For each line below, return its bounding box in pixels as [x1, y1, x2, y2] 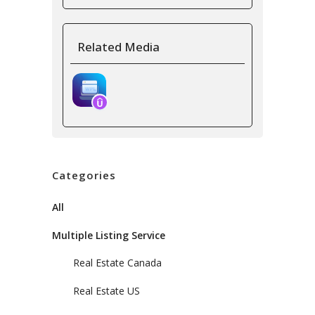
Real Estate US [73, 283, 140, 297]
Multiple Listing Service [52, 228, 165, 242]
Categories [52, 167, 116, 182]
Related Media [77, 38, 160, 55]
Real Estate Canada [73, 255, 162, 269]
